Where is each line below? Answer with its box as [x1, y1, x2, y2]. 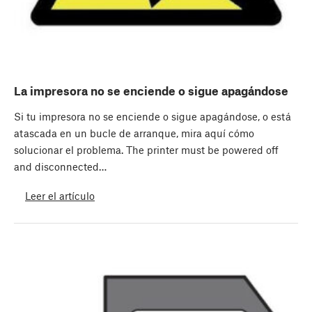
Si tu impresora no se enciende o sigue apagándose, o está [14, 110, 291, 123]
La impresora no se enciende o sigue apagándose [14, 84, 288, 98]
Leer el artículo [25, 189, 95, 202]
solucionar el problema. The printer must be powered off [14, 143, 279, 157]
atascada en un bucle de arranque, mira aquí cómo [14, 127, 254, 140]
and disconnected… [14, 160, 107, 173]
